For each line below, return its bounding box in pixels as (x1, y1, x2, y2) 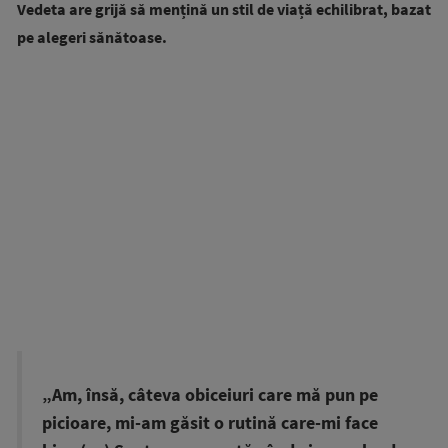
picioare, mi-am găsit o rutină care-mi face (42, 412, 378, 435)
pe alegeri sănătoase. (17, 27, 170, 48)
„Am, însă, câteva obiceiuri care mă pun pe (42, 384, 378, 407)
